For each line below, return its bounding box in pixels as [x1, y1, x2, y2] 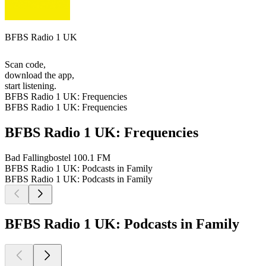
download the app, [5, 70, 74, 81]
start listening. [5, 81, 56, 91]
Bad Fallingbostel [5, 152, 71, 163]
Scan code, [5, 59, 46, 70]
